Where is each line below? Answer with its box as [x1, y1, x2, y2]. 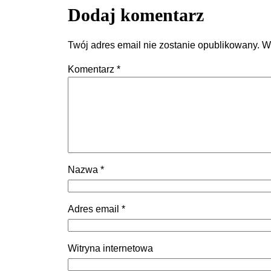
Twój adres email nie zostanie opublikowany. [68, 39, 260, 50]
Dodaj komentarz [68, 4, 204, 25]
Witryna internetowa [68, 243, 153, 253]
